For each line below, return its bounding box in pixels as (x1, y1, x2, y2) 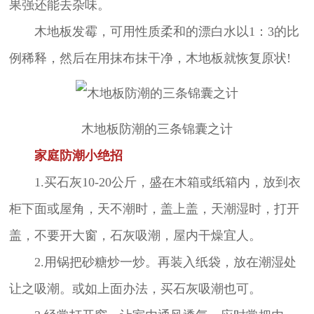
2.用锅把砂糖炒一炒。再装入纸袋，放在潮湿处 (8, 255, 296, 270)
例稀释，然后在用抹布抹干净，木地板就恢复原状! (8, 50, 291, 65)
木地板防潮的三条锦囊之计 (81, 122, 233, 137)
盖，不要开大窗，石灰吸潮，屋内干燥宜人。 (8, 228, 261, 243)
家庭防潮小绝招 (8, 149, 123, 163)
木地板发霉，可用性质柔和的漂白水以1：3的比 (8, 24, 299, 39)
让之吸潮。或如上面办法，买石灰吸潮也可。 (8, 282, 261, 296)
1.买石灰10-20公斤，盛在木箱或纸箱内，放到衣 (8, 175, 301, 190)
